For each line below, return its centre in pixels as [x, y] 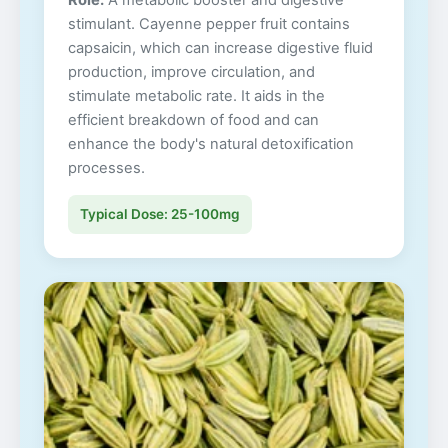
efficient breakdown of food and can [193, 120]
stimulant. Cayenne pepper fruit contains [209, 24]
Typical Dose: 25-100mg [160, 213]
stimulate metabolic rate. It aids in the [196, 96]
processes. [106, 168]
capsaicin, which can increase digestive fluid [220, 48]
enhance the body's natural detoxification [211, 144]
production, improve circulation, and [191, 72]
